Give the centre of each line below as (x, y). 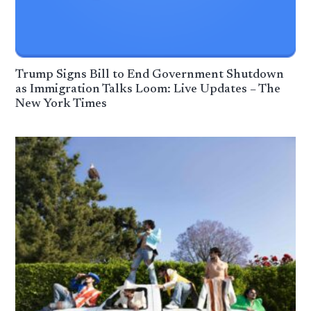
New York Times (61, 104)
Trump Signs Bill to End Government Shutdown (150, 75)
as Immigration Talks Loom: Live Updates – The (148, 90)
